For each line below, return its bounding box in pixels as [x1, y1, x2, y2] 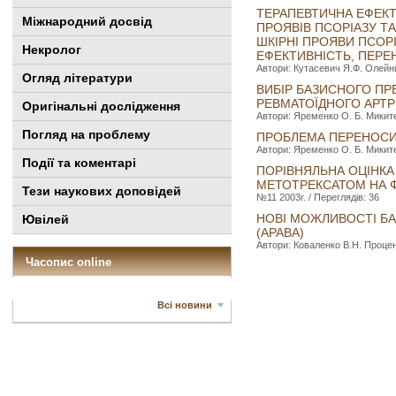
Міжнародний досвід [22, 14, 152, 28]
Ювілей [22, 212, 69, 226]
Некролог [22, 42, 81, 57]
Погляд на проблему [22, 127, 150, 141]
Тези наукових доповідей [22, 184, 181, 198]
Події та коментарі [22, 156, 136, 170]
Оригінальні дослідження [22, 99, 180, 113]
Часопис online [26, 255, 111, 269]
